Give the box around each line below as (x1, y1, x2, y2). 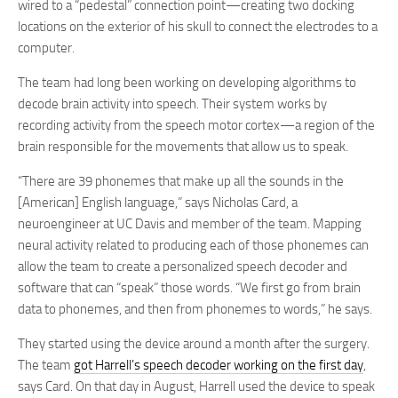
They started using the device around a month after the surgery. (18, 336, 370, 352)
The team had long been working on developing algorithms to (18, 75, 356, 91)
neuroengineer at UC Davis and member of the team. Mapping (18, 216, 362, 232)
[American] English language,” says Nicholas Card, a (18, 195, 298, 211)
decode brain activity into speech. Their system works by (18, 96, 327, 112)
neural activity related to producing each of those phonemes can (18, 237, 369, 253)
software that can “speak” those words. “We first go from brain (18, 280, 361, 296)
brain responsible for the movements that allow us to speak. (18, 139, 348, 155)
